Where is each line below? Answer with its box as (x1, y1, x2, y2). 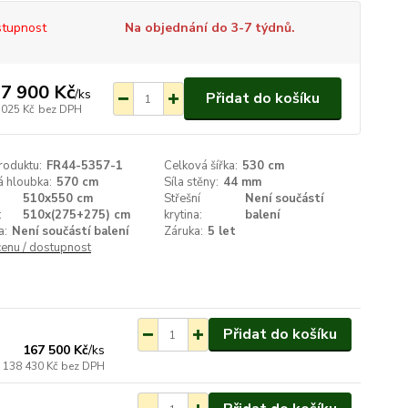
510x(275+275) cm (22, 207, 130, 223)
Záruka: (164, 223, 204, 240)
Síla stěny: (164, 174, 219, 190)
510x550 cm (22, 190, 93, 207)
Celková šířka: (164, 158, 239, 174)
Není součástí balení (11, 223, 128, 240)
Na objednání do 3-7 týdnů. (124, 19, 295, 36)
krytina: (164, 207, 203, 223)
